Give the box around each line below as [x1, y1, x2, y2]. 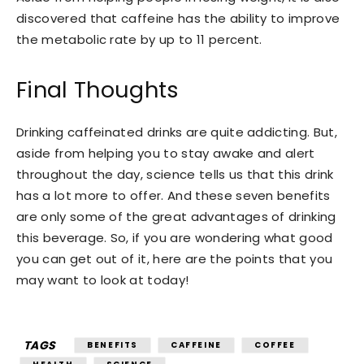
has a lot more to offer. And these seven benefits [16, 187, 331, 205]
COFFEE [253, 339, 296, 352]
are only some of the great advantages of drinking [16, 208, 336, 226]
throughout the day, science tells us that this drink [16, 166, 334, 184]
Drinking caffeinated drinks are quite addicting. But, [16, 123, 337, 141]
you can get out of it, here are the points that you [16, 250, 333, 268]
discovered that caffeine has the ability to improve [16, 10, 340, 28]
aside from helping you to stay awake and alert [16, 145, 315, 162]
